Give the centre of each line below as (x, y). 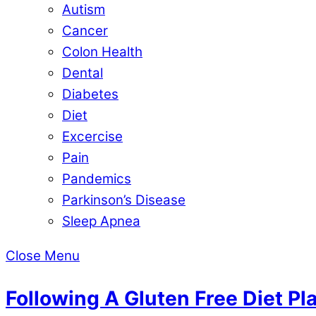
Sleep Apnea (101, 221)
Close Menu (43, 255)
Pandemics (97, 178)
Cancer (85, 30)
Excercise (92, 136)
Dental (83, 73)
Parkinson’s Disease (124, 200)
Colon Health (102, 51)
